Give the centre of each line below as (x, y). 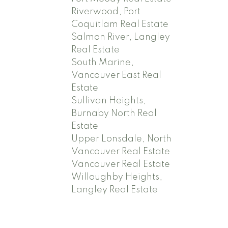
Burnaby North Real (114, 113)
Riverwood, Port (106, 11)
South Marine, (103, 62)
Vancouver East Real (117, 75)
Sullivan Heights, (109, 101)
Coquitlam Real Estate (120, 24)
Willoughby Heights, (117, 177)
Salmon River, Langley (121, 37)
